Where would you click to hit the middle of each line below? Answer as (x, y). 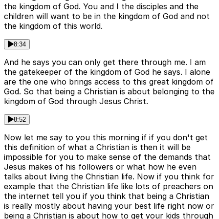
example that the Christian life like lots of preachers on (109, 186)
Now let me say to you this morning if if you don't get (106, 138)
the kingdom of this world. (53, 26)
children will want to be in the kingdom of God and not (107, 16)
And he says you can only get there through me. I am (105, 62)
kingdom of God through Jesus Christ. (76, 101)
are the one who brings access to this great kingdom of (109, 82)
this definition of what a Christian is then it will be (97, 147)
